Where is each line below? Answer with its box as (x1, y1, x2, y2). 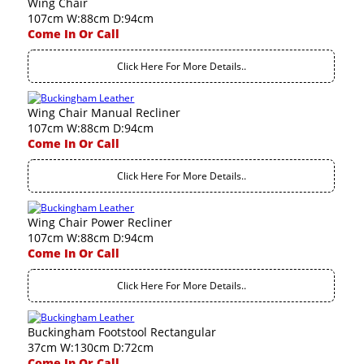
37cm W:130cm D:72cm (28, 340, 154, 355)
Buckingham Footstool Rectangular (28, 324, 217, 340)
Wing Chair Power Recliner (28, 214, 173, 230)
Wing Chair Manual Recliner (28, 105, 181, 120)
